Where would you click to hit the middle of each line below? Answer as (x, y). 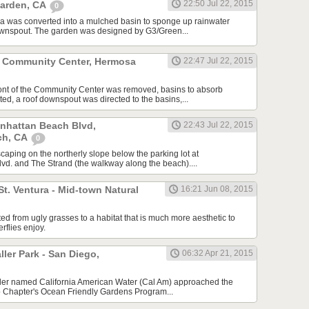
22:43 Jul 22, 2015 (218, 125)
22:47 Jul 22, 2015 (218, 61)
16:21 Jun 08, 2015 (217, 189)
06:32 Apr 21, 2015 (218, 253)
